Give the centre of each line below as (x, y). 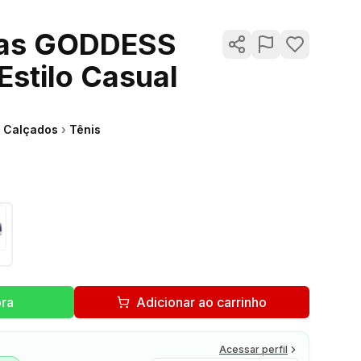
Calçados (31, 129)
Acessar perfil (253, 349)
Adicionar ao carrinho (201, 302)
